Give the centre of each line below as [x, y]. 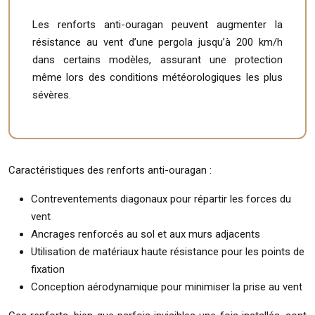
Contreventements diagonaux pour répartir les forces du [161, 199]
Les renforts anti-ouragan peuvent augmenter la [157, 24]
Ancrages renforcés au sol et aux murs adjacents [146, 234]
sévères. [52, 95]
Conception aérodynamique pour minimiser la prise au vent [167, 287]
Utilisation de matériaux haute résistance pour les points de [168, 251]
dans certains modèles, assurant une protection [157, 59]
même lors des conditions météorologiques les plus [157, 77]
